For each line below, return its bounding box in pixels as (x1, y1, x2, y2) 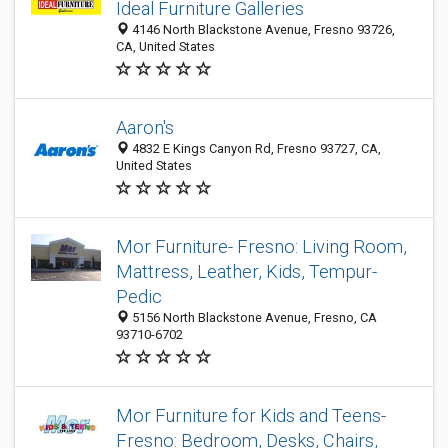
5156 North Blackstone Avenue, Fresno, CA (129, 310, 377, 325)
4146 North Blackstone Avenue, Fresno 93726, (129, 22, 395, 37)
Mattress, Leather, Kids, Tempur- (116, 261, 377, 282)
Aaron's (116, 117, 174, 138)
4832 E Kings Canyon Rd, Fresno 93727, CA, (129, 141, 381, 156)
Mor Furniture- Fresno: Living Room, (116, 236, 407, 257)
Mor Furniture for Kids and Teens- (116, 405, 386, 426)
